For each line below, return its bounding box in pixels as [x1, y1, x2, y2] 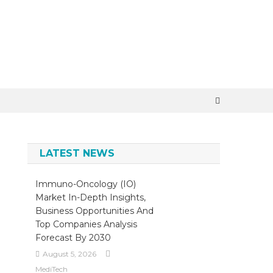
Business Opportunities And [35, 205, 154, 216]
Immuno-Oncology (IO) [35, 179, 136, 190]
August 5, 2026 [42, 249, 96, 258]
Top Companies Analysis [35, 219, 137, 230]
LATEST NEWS [40, 147, 115, 159]
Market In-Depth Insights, [35, 192, 146, 203]
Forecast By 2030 [35, 232, 111, 243]
